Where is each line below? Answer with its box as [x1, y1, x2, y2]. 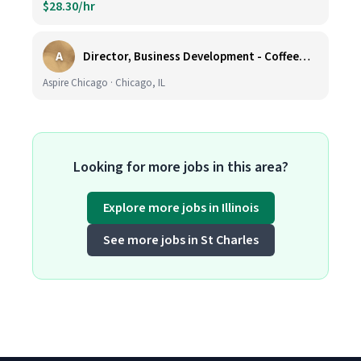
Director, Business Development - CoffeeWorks [299, 48, 310, 65]
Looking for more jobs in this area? [73, 157, 288, 177]
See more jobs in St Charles [102, 231, 259, 249]
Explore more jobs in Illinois [102, 199, 259, 217]
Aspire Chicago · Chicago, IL [43, 76, 165, 90]
